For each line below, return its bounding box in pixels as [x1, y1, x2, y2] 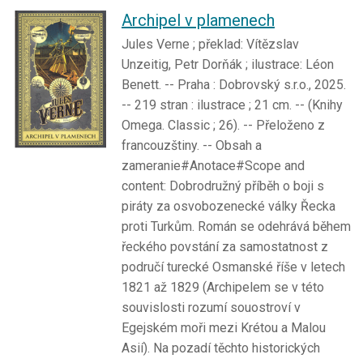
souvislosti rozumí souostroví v [122, 300, 301, 316]
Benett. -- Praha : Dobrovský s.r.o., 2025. [122, 77, 346, 93]
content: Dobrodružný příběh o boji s [122, 178, 324, 194]
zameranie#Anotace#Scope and [122, 158, 305, 174]
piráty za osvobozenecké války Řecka [122, 199, 335, 215]
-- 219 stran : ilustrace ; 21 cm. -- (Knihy [122, 97, 343, 113]
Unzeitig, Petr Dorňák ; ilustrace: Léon [122, 57, 334, 73]
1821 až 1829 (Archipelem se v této [122, 280, 324, 296]
